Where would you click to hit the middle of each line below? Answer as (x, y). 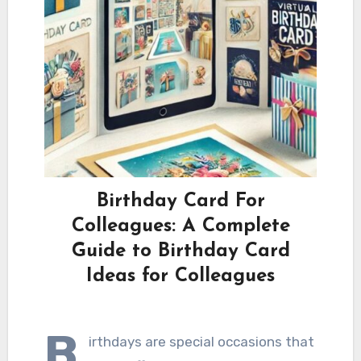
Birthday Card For (180, 201)
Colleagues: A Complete (180, 226)
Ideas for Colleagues (180, 276)
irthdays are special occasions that (201, 341)
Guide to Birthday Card (180, 251)
